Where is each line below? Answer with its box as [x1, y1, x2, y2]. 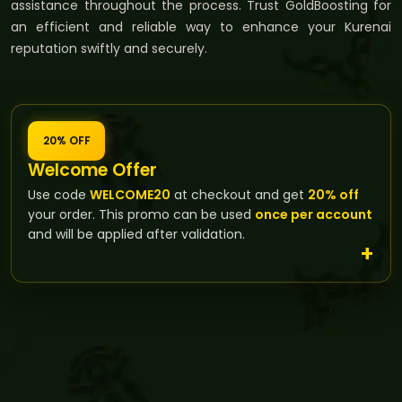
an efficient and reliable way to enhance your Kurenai [11, 17, 391, 36]
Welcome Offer [28, 157, 157, 182]
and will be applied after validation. [28, 224, 245, 243]
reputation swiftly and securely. [11, 39, 207, 57]
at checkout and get [170, 185, 308, 204]
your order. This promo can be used [28, 205, 255, 223]
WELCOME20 [90, 185, 170, 204]
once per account [255, 205, 372, 223]
